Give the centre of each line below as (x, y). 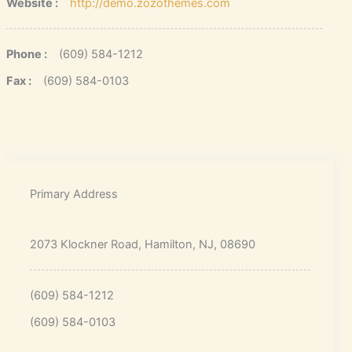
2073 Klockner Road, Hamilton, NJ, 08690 (142, 244)
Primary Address (73, 194)
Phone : (26, 54)
